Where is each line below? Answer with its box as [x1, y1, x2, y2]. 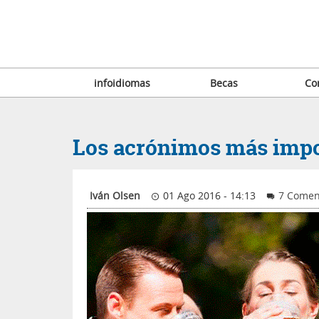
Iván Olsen [90, 189, 140, 202]
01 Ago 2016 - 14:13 [160, 189, 256, 202]
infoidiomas [94, 76, 151, 90]
